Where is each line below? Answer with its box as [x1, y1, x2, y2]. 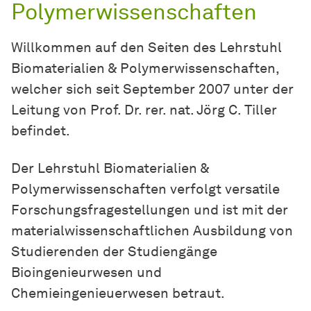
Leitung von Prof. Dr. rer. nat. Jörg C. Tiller [11, 101, 277, 119]
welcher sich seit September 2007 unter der [11, 81, 294, 98]
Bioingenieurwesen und [11, 264, 162, 281]
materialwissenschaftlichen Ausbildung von [11, 222, 293, 239]
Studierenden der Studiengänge [11, 243, 217, 260]
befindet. [11, 122, 70, 140]
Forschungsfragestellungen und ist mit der [11, 201, 288, 219]
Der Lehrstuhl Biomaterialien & [11, 160, 209, 177]
